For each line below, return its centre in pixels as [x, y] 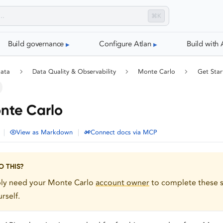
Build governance [36, 44]
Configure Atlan [125, 44]
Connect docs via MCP [124, 132]
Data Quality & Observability [74, 72]
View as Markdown [45, 132]
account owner [122, 182]
